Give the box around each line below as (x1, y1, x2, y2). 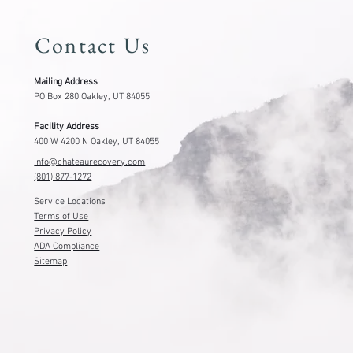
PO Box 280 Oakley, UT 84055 (34, 191, 150, 203)
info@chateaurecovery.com (34, 256, 146, 268)
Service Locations (34, 295, 106, 307)
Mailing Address (34, 176, 98, 188)
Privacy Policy (34, 325, 92, 336)
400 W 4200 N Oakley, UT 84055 (34, 236, 160, 247)
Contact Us (34, 130, 151, 159)
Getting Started (135, 72, 217, 88)
